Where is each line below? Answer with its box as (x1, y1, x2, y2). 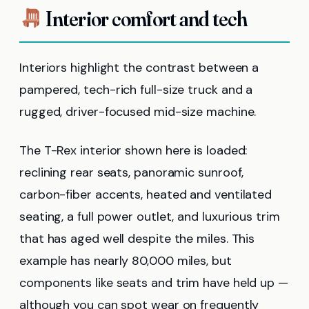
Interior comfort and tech (43, 6, 248, 32)
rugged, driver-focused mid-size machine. (19, 103, 257, 120)
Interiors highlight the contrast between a (19, 59, 259, 76)
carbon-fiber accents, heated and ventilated (19, 186, 272, 203)
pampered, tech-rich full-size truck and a (19, 81, 253, 98)
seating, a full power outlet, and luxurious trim (19, 208, 280, 225)
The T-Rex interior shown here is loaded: (19, 141, 248, 159)
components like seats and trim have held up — (19, 274, 288, 291)
